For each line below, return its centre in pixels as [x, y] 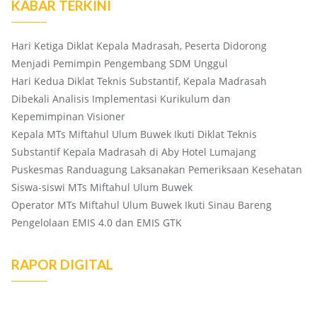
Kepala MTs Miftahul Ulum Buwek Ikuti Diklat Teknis [134, 134]
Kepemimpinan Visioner [68, 117]
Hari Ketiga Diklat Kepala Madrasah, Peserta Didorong [139, 46]
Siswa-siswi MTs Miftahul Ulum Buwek [102, 188]
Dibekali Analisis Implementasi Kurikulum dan [121, 99]
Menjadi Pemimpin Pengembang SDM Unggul [120, 64]
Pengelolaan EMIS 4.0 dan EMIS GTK [97, 223]
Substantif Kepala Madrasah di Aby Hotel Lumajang [134, 152]
